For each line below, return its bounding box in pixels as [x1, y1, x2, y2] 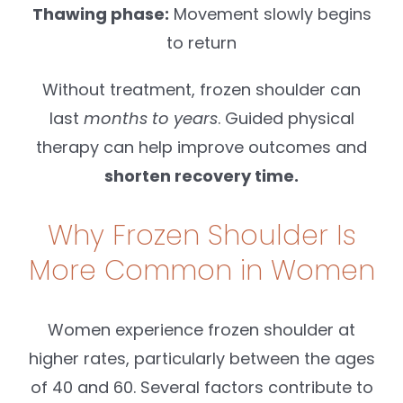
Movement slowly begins [168, 3, 372, 26]
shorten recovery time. [104, 165, 299, 188]
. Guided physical [217, 107, 354, 130]
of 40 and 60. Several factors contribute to [30, 375, 373, 399]
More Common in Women [28, 251, 375, 291]
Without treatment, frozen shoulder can [42, 78, 361, 102]
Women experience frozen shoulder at [48, 318, 355, 341]
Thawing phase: [31, 3, 169, 26]
